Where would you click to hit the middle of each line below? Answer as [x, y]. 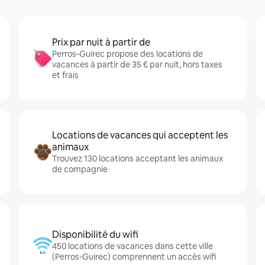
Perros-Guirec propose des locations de [127, 54]
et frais [65, 75]
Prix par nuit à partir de [101, 42]
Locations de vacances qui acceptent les [140, 135]
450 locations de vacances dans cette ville [132, 246]
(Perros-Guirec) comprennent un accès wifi [134, 257]
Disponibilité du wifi [95, 235]
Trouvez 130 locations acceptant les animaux [138, 159]
